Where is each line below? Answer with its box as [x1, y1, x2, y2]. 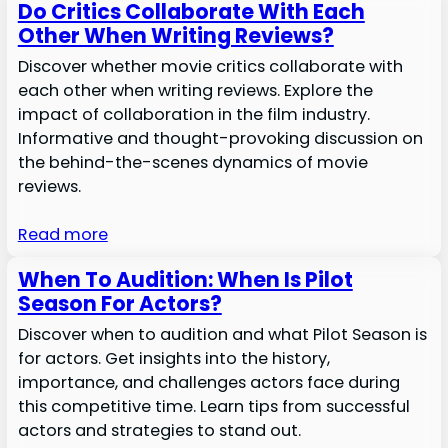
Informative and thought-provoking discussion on [17, 126, 423, 150]
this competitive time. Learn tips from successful [17, 395, 410, 419]
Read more [17, 222, 108, 246]
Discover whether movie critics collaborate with [17, 54, 403, 78]
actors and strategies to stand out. [17, 419, 301, 443]
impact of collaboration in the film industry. [17, 102, 370, 126]
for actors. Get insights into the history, [17, 347, 330, 371]
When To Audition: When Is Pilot [17, 265, 353, 295]
